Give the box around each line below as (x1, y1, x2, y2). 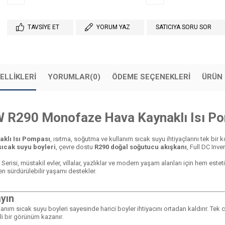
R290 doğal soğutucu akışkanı (94, 143, 187, 151)
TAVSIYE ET (28, 23, 59, 31)
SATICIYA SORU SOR (156, 23, 211, 31)
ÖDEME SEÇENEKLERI (112, 72, 190, 81)
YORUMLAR (48, 72, 90, 81)
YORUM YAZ (96, 23, 130, 31)
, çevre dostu (56, 143, 94, 151)
